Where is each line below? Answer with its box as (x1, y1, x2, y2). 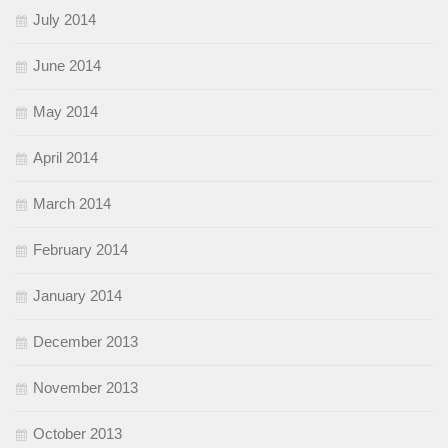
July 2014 (33, 11, 96, 29)
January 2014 (33, 287, 122, 305)
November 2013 (33, 379, 138, 397)
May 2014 (33, 103, 98, 121)
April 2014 (33, 149, 98, 167)
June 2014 (33, 57, 101, 75)
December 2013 (33, 333, 138, 351)
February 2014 (33, 241, 128, 259)
